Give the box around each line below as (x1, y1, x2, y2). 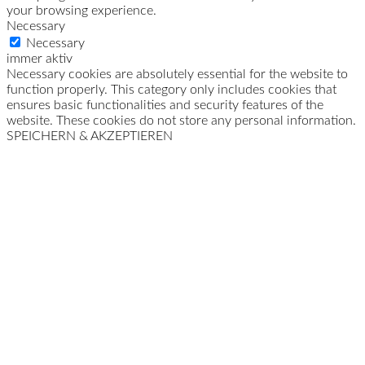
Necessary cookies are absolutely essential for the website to (7, 68, 348, 81)
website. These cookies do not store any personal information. (7, 114, 356, 128)
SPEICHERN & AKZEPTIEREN (7, 130, 173, 143)
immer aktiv (7, 52, 73, 66)
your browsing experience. (7, 4, 156, 18)
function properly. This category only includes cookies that (7, 83, 336, 97)
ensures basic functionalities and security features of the (7, 99, 323, 112)
